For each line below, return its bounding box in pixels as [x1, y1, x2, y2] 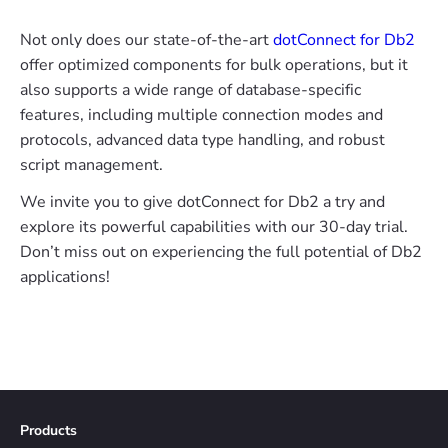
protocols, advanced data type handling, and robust [20, 128, 385, 151]
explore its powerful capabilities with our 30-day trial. [20, 215, 408, 238]
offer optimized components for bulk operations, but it [20, 53, 408, 76]
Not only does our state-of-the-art [20, 28, 273, 51]
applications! [20, 265, 110, 288]
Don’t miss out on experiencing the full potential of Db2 [20, 240, 422, 263]
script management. [20, 153, 163, 176]
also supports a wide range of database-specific [20, 78, 361, 101]
